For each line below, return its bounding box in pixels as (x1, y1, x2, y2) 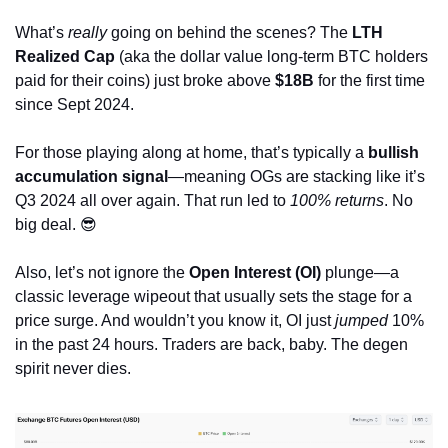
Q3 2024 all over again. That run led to (15, 191, 290, 209)
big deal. (15, 215, 80, 233)
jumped (335, 311, 388, 329)
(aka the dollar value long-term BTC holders (115, 47, 428, 65)
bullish (368, 143, 419, 161)
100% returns (290, 191, 384, 209)
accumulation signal (15, 167, 168, 185)
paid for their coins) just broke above (15, 71, 275, 89)
